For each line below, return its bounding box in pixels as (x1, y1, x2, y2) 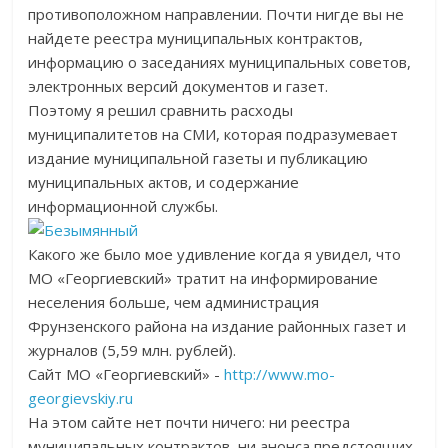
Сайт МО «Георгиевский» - (28, 364, 225, 384)
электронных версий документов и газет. (28, 76, 329, 96)
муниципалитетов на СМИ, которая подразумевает (28, 124, 399, 144)
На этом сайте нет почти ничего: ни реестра (28, 412, 351, 432)
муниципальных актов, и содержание (28, 172, 300, 192)
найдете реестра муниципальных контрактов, (28, 28, 364, 48)
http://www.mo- (224, 364, 336, 384)
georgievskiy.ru (28, 388, 134, 408)
